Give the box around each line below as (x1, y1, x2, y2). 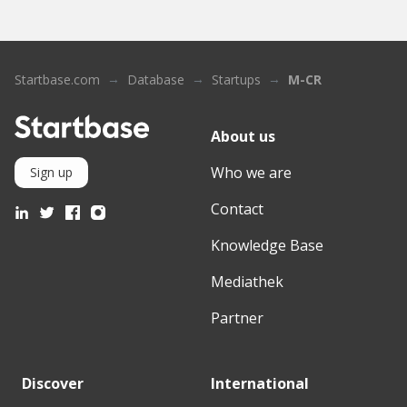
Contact (211, 199, 263, 220)
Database (127, 71, 184, 89)
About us (211, 126, 275, 147)
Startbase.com (15, 71, 100, 89)
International (211, 373, 309, 394)
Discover (22, 373, 84, 394)
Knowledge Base (211, 235, 323, 256)
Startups (212, 71, 261, 89)
